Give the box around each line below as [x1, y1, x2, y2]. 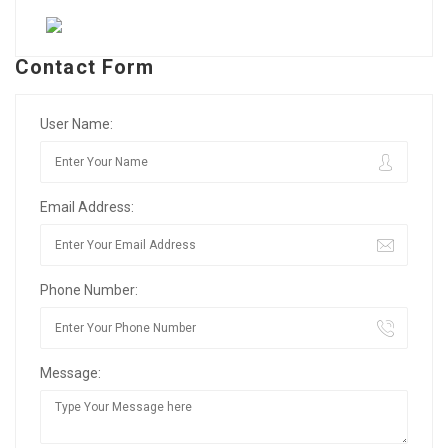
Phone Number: [40, 282, 138, 299]
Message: [40, 365, 101, 382]
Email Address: [40, 199, 134, 216]
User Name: [40, 116, 113, 133]
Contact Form [15, 55, 155, 80]
